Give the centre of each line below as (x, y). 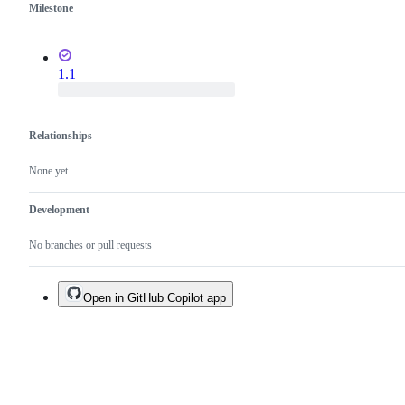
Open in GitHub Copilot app (155, 297)
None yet (48, 170)
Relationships (61, 135)
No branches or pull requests (90, 245)
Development (59, 209)
